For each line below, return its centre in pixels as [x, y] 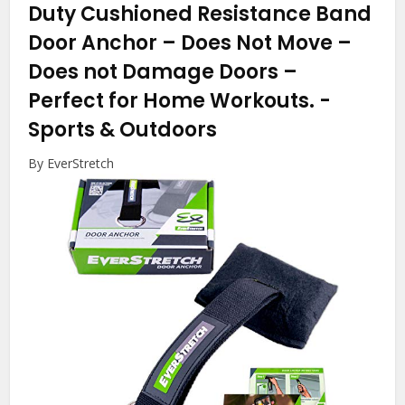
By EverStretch [71, 163]
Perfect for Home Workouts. [174, 100]
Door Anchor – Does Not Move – [190, 42]
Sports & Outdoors [123, 129]
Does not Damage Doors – [163, 71]
